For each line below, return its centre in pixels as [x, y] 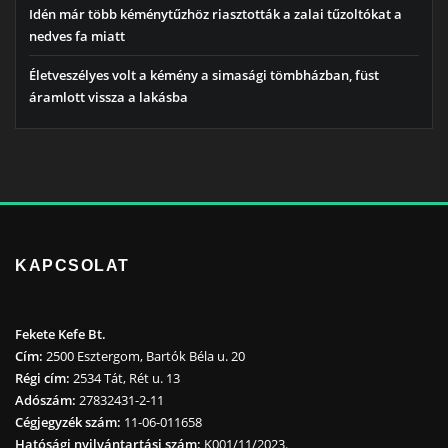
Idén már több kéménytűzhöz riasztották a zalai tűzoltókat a [215, 13]
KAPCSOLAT [73, 266]
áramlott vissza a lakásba [108, 97]
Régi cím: [42, 378]
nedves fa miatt [77, 35]
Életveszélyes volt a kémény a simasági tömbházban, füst [204, 75]
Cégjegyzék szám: [68, 422]
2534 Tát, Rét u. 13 [125, 378]
